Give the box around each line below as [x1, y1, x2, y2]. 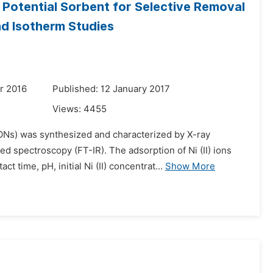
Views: [52, 104, 83, 115]
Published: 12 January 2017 [52, 83, 170, 94]
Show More [165, 161, 215, 172]
